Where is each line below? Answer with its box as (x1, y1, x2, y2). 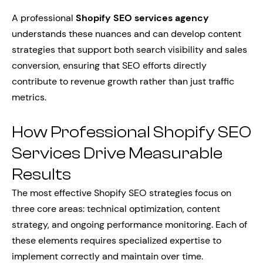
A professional (12, 12, 76, 24)
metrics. (12, 91, 46, 103)
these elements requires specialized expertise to (12, 234, 221, 247)
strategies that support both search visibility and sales (12, 43, 247, 56)
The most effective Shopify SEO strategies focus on (12, 187, 231, 199)
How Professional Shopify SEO (12, 123, 251, 141)
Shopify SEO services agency (76, 12, 209, 24)
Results (12, 165, 71, 184)
